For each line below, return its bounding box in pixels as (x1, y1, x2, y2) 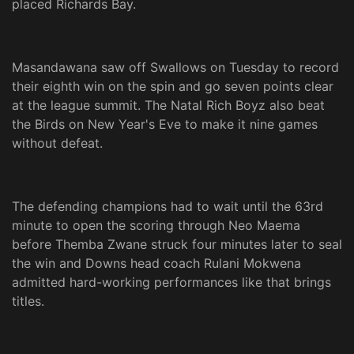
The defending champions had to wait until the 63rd (12, 198, 323, 215)
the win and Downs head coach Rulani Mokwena (12, 255, 301, 272)
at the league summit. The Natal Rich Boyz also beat (12, 97, 325, 114)
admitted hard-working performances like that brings (12, 274, 331, 291)
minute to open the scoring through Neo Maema (12, 217, 300, 234)
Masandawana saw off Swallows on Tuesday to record (12, 59, 339, 76)
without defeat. (12, 135, 103, 152)
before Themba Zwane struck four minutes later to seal (12, 236, 342, 253)
